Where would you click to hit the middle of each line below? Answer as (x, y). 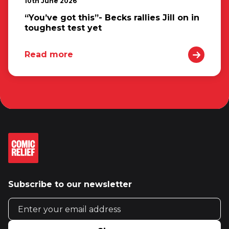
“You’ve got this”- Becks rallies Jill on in (112, 18)
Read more (49, 55)
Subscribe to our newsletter (70, 185)
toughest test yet (63, 28)
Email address (36, 202)
